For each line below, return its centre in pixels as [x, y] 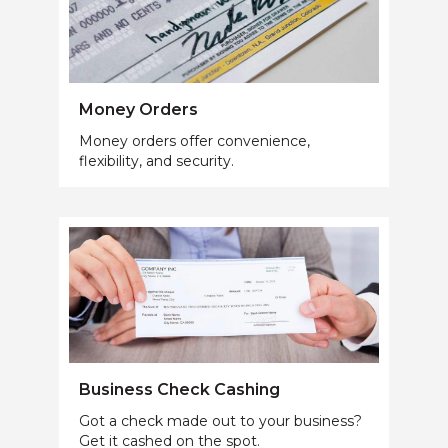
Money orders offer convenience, [194, 141]
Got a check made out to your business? [220, 421]
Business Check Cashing [179, 390]
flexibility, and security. [156, 161]
